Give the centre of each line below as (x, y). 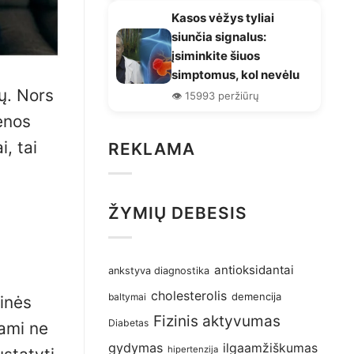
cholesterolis (189, 296)
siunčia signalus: (219, 36)
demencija (256, 297)
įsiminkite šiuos (216, 55)
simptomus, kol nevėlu (235, 74)
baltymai (127, 297)
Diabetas (128, 323)
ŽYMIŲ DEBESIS (178, 213)
